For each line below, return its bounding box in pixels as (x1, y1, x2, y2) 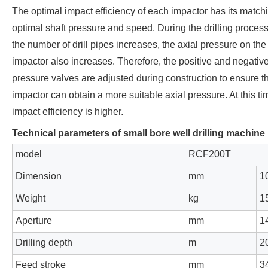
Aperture (16, 215, 52, 226)
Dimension (16, 171, 62, 182)
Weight (16, 193, 45, 204)
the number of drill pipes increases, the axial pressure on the (12, 39, 266, 50)
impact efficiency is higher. (12, 106, 123, 117)
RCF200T (188, 149, 231, 160)
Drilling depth (16, 237, 72, 248)
